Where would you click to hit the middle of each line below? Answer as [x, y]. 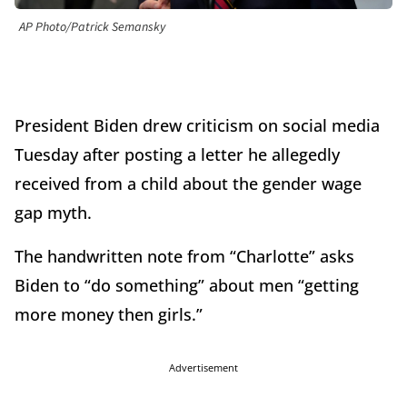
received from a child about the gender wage [188, 184]
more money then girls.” [109, 315]
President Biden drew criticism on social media [197, 126]
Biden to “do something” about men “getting [187, 286]
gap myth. [53, 213]
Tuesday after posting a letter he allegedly [177, 155]
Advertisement [203, 368]
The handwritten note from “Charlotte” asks [184, 257]
